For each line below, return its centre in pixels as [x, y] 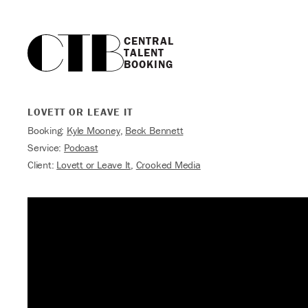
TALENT [144, 52]
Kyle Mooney [93, 130]
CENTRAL [148, 41]
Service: [46, 147]
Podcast [81, 147]
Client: [42, 165]
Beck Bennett [154, 130]
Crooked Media [168, 165]
